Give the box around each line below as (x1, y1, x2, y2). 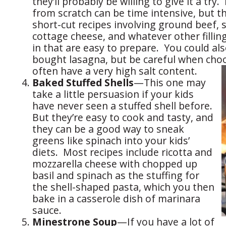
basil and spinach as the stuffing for (32, 168, 199, 183)
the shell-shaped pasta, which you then (32, 180, 214, 194)
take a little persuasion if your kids (32, 87, 194, 101)
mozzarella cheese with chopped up (32, 157, 197, 171)
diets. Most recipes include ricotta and (32, 145, 212, 159)
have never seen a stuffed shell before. (32, 99, 215, 113)
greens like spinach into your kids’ (32, 134, 190, 148)
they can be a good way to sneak (32, 122, 184, 136)
